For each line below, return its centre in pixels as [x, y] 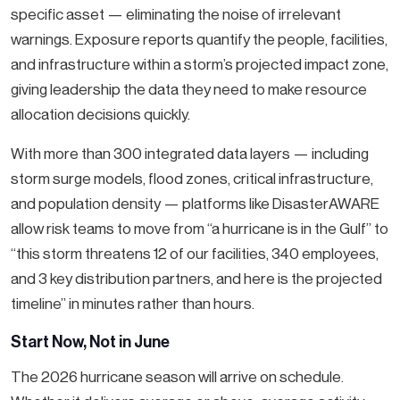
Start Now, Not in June [90, 342]
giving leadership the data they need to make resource [189, 90]
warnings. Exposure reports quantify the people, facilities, [199, 40]
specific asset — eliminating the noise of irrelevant [176, 15]
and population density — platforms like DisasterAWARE [195, 204]
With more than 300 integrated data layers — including [190, 154]
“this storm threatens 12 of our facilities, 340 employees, [195, 254]
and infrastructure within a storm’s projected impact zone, [200, 65]
